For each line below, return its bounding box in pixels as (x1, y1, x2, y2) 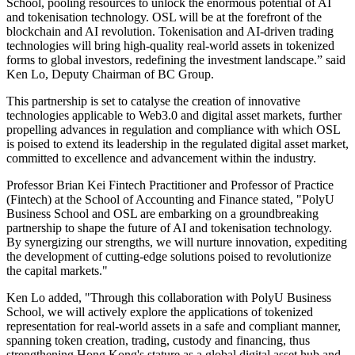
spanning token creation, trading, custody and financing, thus (6, 333, 310, 347)
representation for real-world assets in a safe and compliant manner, (6, 319, 341, 333)
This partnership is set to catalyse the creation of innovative (6, 94, 300, 108)
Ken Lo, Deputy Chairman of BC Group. (6, 67, 214, 81)
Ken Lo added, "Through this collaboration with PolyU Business (6, 290, 331, 304)
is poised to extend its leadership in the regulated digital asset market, (6, 136, 349, 151)
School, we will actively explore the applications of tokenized (6, 304, 313, 319)
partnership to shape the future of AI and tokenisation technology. (6, 220, 332, 235)
